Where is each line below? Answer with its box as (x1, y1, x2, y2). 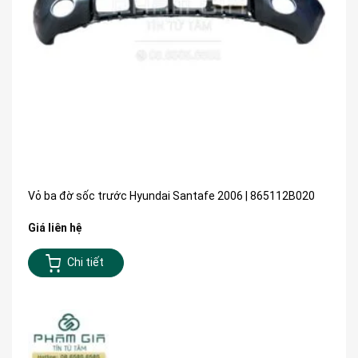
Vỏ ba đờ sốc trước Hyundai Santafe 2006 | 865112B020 (28, 189, 315, 202)
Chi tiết (66, 256, 104, 269)
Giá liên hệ (28, 221, 82, 234)
